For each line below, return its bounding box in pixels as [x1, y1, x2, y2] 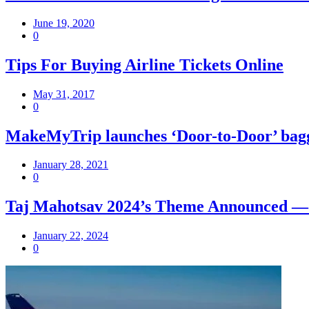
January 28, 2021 [33, 159, 108, 171]
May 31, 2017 [33, 88, 94, 100]
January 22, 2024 [33, 230, 108, 242]
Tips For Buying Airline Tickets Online [6, 55, 283, 74]
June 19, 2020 [33, 17, 94, 29]
